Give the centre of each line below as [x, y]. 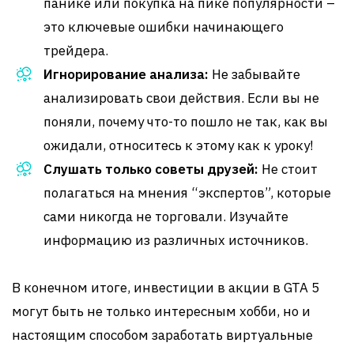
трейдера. [76, 51]
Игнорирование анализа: [126, 74]
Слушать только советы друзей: [151, 169]
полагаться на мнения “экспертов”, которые [187, 193]
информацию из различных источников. [176, 240]
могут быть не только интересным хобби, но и [161, 311]
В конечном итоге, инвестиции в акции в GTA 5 [166, 288]
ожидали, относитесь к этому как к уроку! [179, 145]
